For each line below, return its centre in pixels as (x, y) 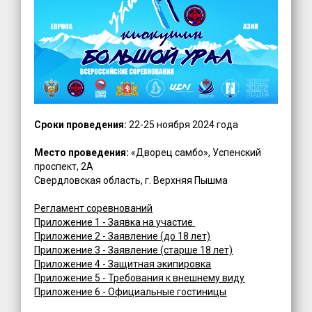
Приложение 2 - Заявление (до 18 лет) (123, 236)
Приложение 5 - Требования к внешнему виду (140, 278)
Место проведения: (82, 153)
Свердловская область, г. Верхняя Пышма (131, 181)
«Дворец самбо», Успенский (195, 153)
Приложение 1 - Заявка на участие (115, 223)
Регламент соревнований (94, 209)
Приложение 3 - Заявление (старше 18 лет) (134, 250)
